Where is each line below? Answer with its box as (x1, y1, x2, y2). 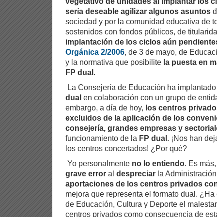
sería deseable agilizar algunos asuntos (65, 6, 211, 15)
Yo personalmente (65, 158, 132, 168)
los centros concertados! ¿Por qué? (65, 143, 187, 153)
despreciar (116, 169, 155, 178)
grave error (65, 169, 106, 178)
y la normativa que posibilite (65, 57, 163, 66)
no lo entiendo (132, 158, 185, 168)
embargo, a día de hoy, (65, 103, 145, 112)
